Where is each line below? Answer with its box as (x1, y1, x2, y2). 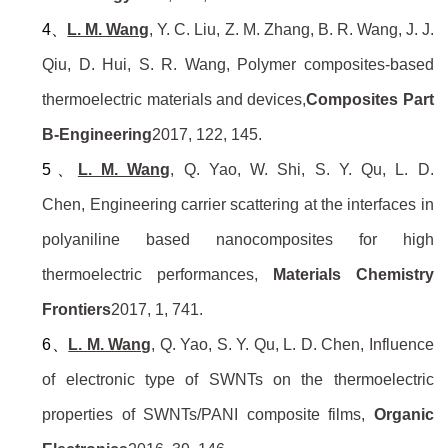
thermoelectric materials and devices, (42, 91, 307, 109)
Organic (365, 406, 434, 424)
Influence (364, 336, 434, 354)
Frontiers (42, 301, 112, 319)
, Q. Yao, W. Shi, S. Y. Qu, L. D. (170, 161, 434, 179)
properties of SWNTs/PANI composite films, (42, 406, 366, 424)
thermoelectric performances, (42, 266, 259, 284)
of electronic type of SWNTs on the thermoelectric (42, 371, 434, 389)
